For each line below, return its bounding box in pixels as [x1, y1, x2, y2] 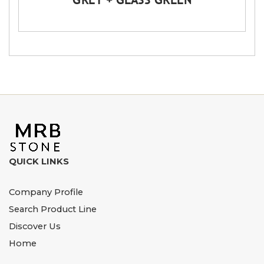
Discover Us [9, 221, 61, 232]
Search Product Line [9, 204, 97, 215]
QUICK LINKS [9, 156, 69, 167]
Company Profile [9, 187, 83, 198]
